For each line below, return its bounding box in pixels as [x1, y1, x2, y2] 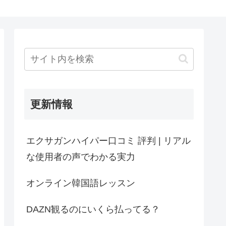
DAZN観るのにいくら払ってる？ [26, 204, 160, 214]
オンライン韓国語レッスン [26, 178, 135, 188]
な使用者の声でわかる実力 [26, 151, 135, 162]
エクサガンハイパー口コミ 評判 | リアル [26, 135, 191, 146]
